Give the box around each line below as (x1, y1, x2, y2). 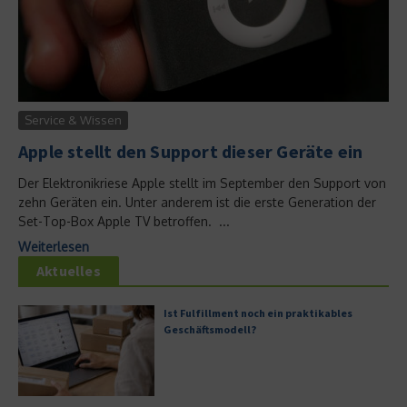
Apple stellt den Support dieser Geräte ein (18, 140, 363, 163)
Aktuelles (36, 262, 101, 280)
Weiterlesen (18, 239, 89, 254)
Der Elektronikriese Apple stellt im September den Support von (18, 175, 386, 191)
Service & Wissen (25, 113, 122, 127)
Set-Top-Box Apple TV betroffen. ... (18, 213, 230, 229)
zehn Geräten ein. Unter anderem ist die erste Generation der (18, 194, 376, 210)
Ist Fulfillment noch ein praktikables (164, 306, 352, 320)
